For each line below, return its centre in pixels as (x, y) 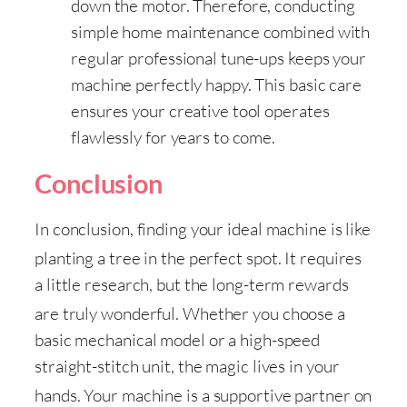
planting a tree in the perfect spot (156, 258)
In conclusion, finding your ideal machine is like (203, 228)
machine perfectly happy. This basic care (216, 84)
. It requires (320, 258)
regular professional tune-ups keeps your (218, 58)
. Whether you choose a (260, 314)
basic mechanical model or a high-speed (178, 340)
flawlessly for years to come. (174, 137)
